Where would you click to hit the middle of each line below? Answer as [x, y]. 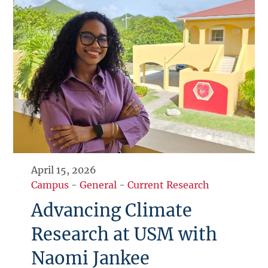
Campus [50, 185]
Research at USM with [124, 235]
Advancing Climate [112, 211]
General [98, 185]
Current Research [169, 185]
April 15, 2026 [64, 170]
